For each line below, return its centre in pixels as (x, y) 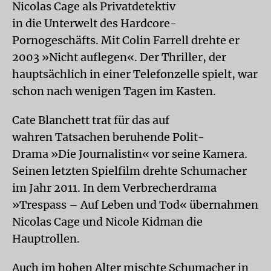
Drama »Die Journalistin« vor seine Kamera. (130, 154)
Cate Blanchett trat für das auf (91, 120)
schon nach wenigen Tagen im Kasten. (114, 91)
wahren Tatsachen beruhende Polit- (108, 137)
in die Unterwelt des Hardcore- (94, 23)
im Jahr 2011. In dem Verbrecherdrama (114, 188)
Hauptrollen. (46, 238)
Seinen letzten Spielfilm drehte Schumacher (129, 171)
